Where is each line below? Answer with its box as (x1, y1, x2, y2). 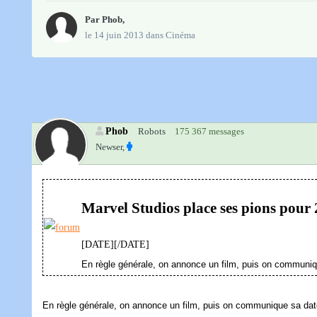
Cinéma (166, 30, 195, 41)
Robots (138, 126, 166, 137)
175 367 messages (175, 126, 244, 137)
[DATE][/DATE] (81, 239, 149, 250)
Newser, (96, 142, 125, 153)
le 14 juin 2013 (85, 30, 144, 41)
